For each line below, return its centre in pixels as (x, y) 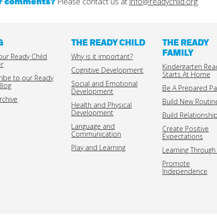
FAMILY (178, 54)
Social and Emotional (105, 84)
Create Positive (185, 129)
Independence (185, 171)
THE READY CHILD (108, 43)
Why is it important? (102, 57)
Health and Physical (102, 105)
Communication (96, 134)
